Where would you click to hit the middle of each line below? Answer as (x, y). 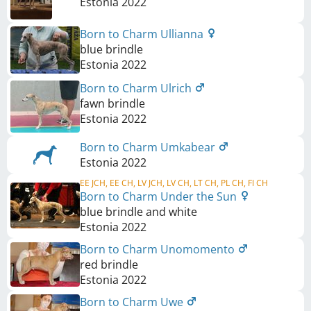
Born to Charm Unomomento (159, 249)
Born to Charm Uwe (133, 302)
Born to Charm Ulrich (137, 88)
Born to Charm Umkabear (149, 147)
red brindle (109, 264)
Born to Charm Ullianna (143, 34)
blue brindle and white (138, 211)
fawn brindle (112, 103)
